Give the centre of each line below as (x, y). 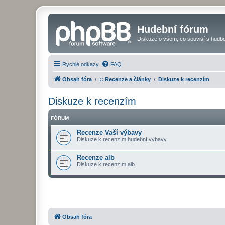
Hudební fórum (173, 29)
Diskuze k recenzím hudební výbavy (122, 139)
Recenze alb (96, 157)
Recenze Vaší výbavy (109, 132)
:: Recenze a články (125, 79)
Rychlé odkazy (81, 64)
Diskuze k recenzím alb (106, 164)
